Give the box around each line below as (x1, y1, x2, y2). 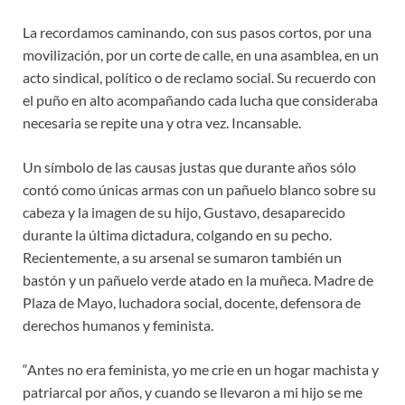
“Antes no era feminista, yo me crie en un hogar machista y (23, 360, 379, 378)
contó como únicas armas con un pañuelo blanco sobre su (23, 180, 376, 198)
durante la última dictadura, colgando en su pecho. (23, 225, 332, 243)
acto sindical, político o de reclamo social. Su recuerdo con (23, 68, 376, 86)
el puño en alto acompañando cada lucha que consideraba (23, 90, 378, 108)
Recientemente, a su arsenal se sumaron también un (23, 248, 342, 266)
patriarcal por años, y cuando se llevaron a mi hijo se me (23, 382, 363, 400)
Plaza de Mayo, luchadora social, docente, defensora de (23, 293, 361, 311)
